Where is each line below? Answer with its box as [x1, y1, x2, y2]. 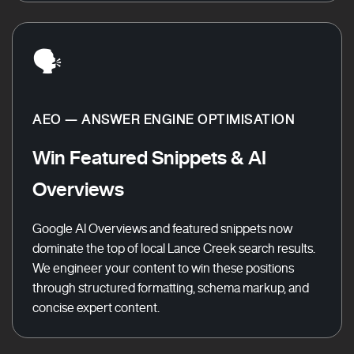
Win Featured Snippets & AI [32, 148, 266, 167]
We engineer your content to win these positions [32, 262, 294, 274]
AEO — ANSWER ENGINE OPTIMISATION [32, 113, 295, 126]
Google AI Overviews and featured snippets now [32, 222, 292, 235]
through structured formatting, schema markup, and [32, 281, 309, 294]
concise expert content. [32, 301, 160, 314]
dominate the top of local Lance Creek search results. [32, 242, 315, 254]
